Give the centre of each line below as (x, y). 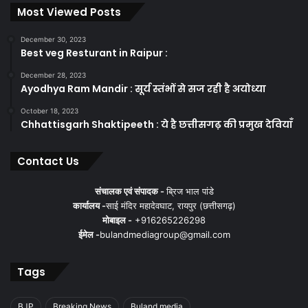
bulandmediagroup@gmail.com (165, 234)
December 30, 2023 (53, 39)
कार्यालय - (89, 206)
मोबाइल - (117, 220)
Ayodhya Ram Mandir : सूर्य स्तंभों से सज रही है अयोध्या (143, 89)
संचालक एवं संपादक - (130, 191)
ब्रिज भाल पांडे (190, 191)
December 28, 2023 (53, 75)
